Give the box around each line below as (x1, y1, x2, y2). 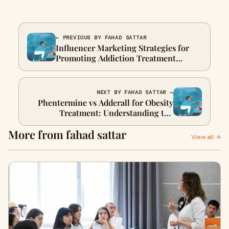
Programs (56, 63, 92, 74)
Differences (130, 118, 173, 128)
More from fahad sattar (8, 127, 126, 142)
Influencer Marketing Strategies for (56, 42, 189, 53)
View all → (191, 133, 221, 141)
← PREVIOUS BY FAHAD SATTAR (56, 34, 147, 41)
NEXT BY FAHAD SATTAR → (96, 89, 173, 96)
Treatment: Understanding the (59, 107, 173, 118)
